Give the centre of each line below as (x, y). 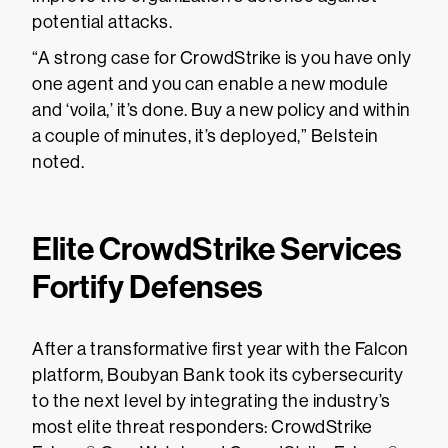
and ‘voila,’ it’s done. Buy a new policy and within (221, 110)
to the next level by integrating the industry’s (211, 401)
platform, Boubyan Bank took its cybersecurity (218, 375)
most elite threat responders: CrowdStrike (202, 427)
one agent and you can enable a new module (210, 84)
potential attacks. (102, 22)
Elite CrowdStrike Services (217, 249)
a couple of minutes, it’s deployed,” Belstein (205, 136)
